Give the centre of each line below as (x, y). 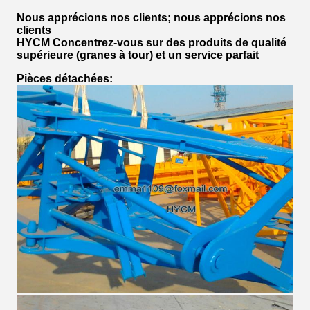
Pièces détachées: (65, 79)
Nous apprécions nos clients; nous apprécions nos (151, 18)
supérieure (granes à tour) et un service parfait (138, 55)
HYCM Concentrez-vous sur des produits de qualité (152, 43)
